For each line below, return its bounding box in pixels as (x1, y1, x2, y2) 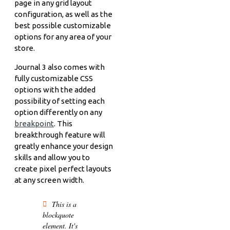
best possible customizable (14, 21, 111, 30)
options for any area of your (14, 32, 111, 41)
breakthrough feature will (14, 130, 105, 139)
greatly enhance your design (14, 141, 113, 150)
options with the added (14, 85, 95, 94)
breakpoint (14, 119, 54, 128)
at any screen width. (14, 175, 84, 184)
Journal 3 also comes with (14, 62, 105, 71)
